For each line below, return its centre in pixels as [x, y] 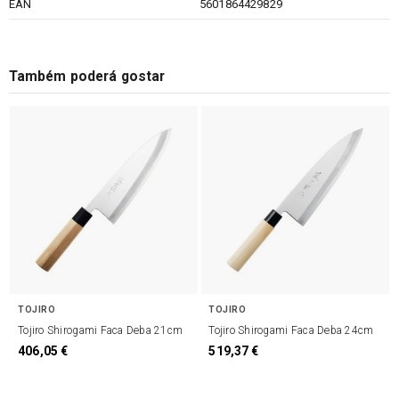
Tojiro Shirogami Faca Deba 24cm [291, 331]
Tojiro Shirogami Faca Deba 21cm [101, 331]
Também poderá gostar [87, 76]
